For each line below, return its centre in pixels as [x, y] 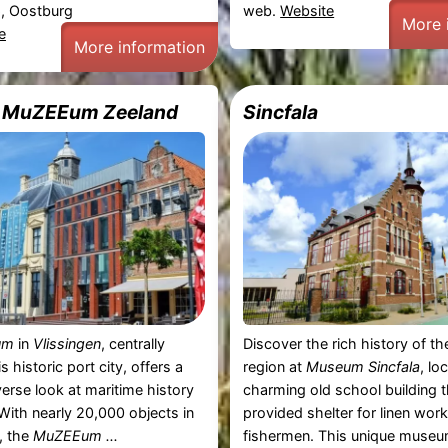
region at [275, 366]
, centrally [132, 343]
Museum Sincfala [363, 366]
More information [139, 46]
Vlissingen [66, 343]
